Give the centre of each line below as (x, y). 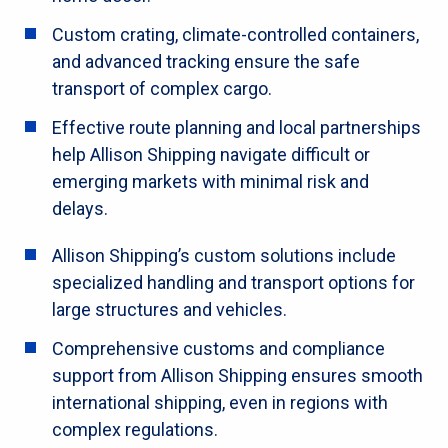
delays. (80, 208)
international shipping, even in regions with (220, 402)
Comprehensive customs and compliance (218, 348)
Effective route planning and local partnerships (236, 127)
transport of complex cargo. (162, 88)
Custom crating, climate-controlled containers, (235, 34)
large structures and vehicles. (169, 309)
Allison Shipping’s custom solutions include (224, 255)
